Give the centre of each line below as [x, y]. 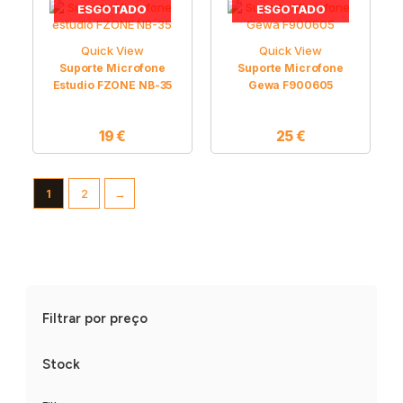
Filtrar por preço [95, 318]
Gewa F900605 [291, 85]
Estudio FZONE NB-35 [112, 85]
